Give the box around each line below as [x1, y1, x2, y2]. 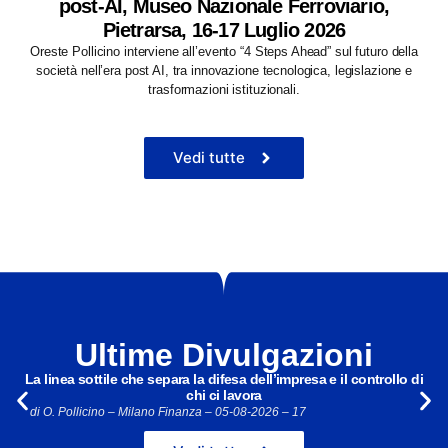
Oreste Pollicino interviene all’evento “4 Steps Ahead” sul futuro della [30, 44, 418, 60]
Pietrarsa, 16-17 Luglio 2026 [102, 19, 346, 42]
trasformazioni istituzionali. [148, 82, 300, 98]
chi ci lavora [186, 387, 262, 404]
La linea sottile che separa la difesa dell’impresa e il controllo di [25, 371, 423, 388]
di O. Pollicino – [30, 405, 118, 420]
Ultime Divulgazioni [75, 337, 373, 374]
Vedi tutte [173, 148, 245, 168]
